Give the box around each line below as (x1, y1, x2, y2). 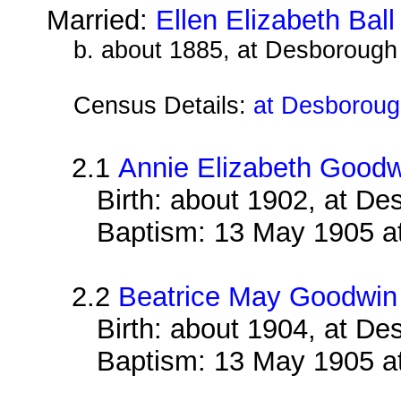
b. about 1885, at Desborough (73, 36, 397, 64)
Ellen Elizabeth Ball (156, 4, 396, 36)
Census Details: (73, 91, 253, 119)
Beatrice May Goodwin (118, 280, 398, 312)
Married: (47, 4, 157, 36)
